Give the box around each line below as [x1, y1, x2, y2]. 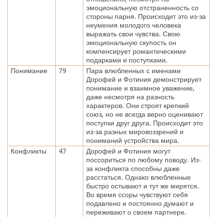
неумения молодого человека [86, 21, 181, 29]
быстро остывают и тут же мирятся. [86, 182, 199, 190]
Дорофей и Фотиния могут [86, 147, 170, 155]
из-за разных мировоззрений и [86, 127, 184, 136]
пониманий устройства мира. [86, 136, 179, 144]
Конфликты [10, 147, 46, 155]
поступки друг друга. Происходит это [86, 119, 203, 127]
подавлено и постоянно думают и [86, 199, 194, 207]
